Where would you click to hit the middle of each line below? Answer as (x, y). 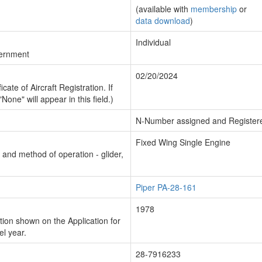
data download (163, 20)
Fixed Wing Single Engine (183, 142)
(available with (163, 9)
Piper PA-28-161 (166, 187)
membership (214, 9)
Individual (153, 42)
